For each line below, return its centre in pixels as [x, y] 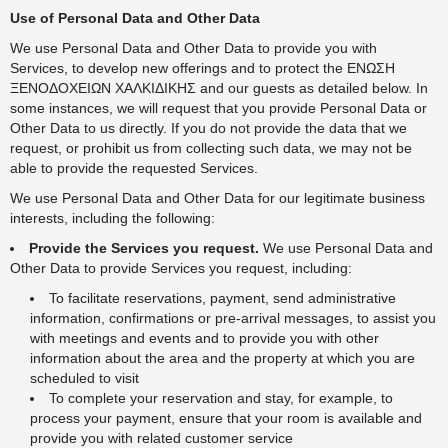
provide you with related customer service [161, 438]
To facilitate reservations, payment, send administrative [222, 298]
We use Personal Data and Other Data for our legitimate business [217, 198]
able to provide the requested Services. [134, 168]
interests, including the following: [112, 218]
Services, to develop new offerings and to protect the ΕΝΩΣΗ [202, 68]
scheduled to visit [84, 378]
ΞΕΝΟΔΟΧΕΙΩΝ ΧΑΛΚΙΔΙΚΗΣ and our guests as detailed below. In [219, 88]
